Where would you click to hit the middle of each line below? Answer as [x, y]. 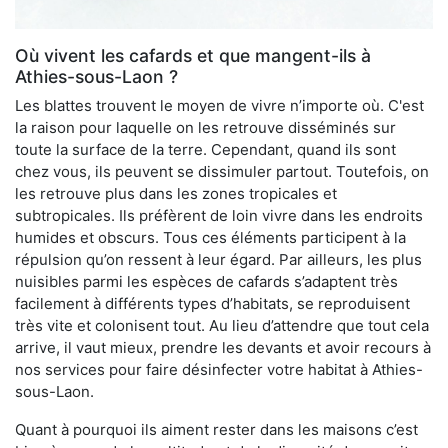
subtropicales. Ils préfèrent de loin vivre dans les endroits [219, 215]
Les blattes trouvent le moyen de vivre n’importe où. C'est [219, 105]
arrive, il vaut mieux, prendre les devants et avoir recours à [223, 347]
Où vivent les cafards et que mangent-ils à [193, 55]
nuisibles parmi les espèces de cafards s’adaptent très [206, 281]
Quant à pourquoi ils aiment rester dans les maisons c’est [216, 429]
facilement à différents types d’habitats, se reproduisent [212, 303]
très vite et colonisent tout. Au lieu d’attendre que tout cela [222, 325]
